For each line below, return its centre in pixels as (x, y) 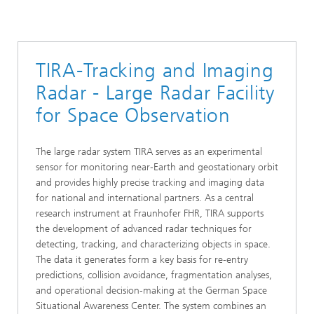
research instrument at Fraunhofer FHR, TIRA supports (150, 213)
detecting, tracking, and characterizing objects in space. (153, 244)
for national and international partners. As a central (145, 198)
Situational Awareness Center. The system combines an (151, 306)
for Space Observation (133, 115)
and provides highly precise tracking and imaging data (150, 183)
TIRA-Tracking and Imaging (155, 70)
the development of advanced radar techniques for (144, 229)
